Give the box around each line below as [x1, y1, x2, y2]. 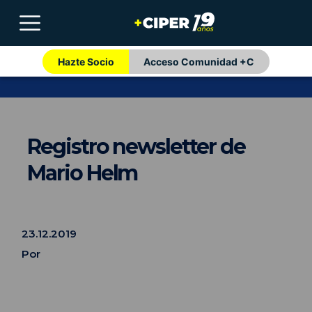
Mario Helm [27, 160, 138, 187]
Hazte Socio [57, 55, 114, 68]
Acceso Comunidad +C [143, 55, 255, 68]
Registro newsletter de [27, 134, 245, 160]
